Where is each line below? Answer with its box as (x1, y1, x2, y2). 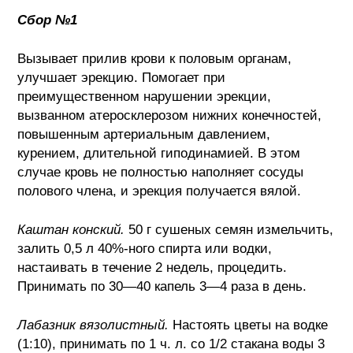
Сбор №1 (17, 13, 78, 28)
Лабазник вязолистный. (17, 318, 169, 333)
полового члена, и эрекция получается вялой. (17, 184, 302, 199)
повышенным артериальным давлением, (17, 127, 271, 142)
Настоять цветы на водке (169, 318, 329, 333)
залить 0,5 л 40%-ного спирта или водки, (17, 241, 273, 256)
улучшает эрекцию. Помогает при (17, 70, 226, 85)
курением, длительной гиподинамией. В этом (17, 146, 301, 161)
